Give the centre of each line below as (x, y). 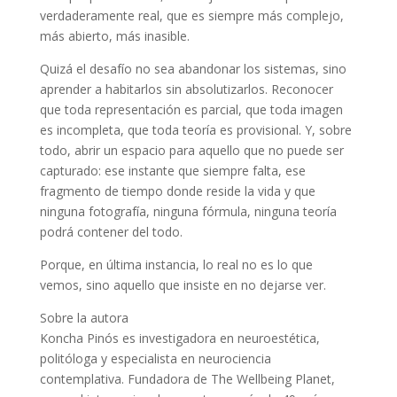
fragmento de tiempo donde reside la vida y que (177, 191)
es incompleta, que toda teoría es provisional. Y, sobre (195, 129)
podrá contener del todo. (111, 231)
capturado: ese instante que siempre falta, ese (172, 170)
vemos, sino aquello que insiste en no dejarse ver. (183, 284)
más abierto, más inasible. (114, 35)
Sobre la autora (84, 317)
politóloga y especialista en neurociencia (155, 358)
